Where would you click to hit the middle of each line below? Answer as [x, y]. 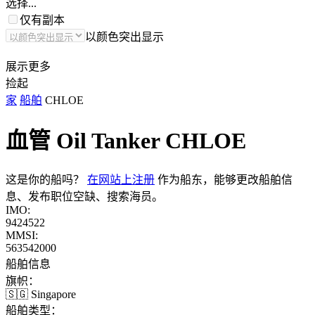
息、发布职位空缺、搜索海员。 [84, 196]
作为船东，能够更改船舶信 [224, 179]
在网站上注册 [121, 179]
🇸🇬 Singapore [41, 294]
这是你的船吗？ [46, 179]
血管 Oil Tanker [83, 141]
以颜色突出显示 [124, 37]
